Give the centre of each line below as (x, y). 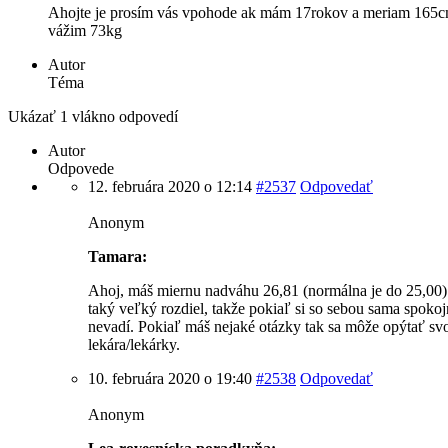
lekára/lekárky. (134, 344)
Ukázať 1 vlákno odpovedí (93, 116)
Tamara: (117, 256)
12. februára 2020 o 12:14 (170, 186)
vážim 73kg (85, 30)
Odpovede (81, 168)
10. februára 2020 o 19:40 (170, 378)
